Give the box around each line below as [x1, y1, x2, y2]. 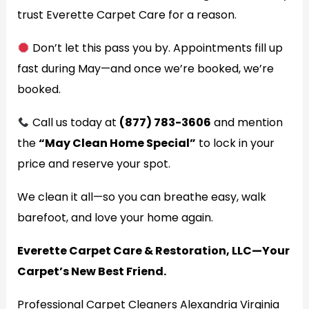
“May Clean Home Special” [38, 135, 196, 151]
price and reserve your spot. [17, 156, 170, 172]
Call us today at [29, 114, 119, 130]
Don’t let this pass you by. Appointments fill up [29, 40, 283, 56]
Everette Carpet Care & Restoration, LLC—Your [17, 243, 290, 259]
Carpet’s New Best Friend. [17, 263, 166, 279]
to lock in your [195, 135, 275, 151]
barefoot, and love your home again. [17, 210, 213, 226]
